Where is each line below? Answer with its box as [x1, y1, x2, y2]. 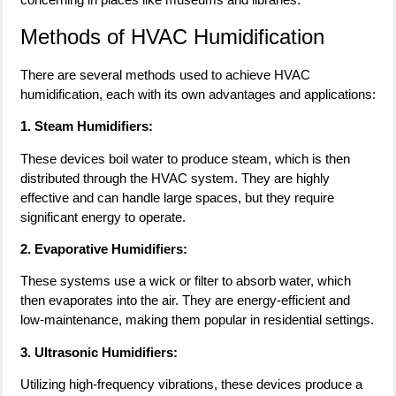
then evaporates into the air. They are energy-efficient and [20, 293, 350, 308]
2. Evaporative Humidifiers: [20, 241, 187, 257]
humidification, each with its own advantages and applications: [20, 86, 376, 102]
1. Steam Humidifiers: [20, 118, 153, 134]
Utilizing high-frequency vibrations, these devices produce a [20, 377, 362, 392]
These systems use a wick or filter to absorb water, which [20, 273, 351, 289]
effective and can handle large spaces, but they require [20, 189, 334, 205]
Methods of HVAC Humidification [20, 24, 324, 49]
